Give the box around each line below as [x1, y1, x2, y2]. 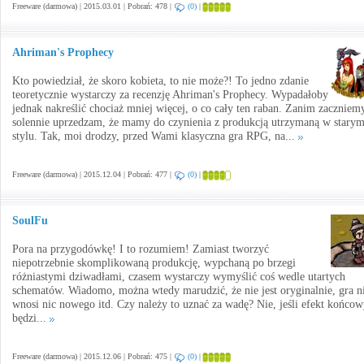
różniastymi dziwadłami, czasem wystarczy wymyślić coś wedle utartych [12, 271, 345, 283]
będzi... [12, 312, 50, 324]
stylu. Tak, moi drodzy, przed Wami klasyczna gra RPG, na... [12, 130, 298, 142]
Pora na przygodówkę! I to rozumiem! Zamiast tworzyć [12, 243, 269, 255]
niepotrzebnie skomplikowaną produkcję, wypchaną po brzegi [12, 257, 296, 269]
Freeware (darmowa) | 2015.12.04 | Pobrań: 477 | [12, 170, 174, 179]
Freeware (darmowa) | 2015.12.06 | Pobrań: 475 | [12, 352, 174, 361]
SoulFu [12, 214, 48, 227]
